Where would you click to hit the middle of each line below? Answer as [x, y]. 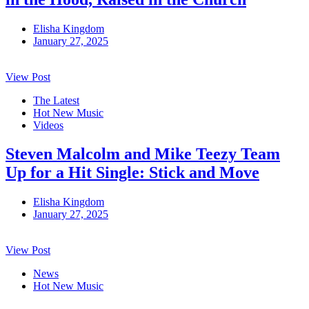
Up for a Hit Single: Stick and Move [132, 173]
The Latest [56, 100]
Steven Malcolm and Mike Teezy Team [143, 154]
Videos [48, 125]
